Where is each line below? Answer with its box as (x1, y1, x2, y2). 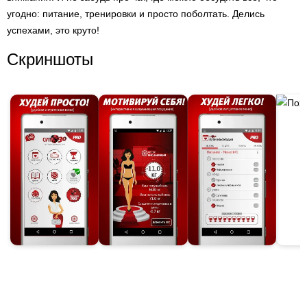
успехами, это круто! (7, 25, 99, 36)
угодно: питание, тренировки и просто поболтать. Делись (7, 8, 265, 19)
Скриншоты (7, 50, 93, 69)
